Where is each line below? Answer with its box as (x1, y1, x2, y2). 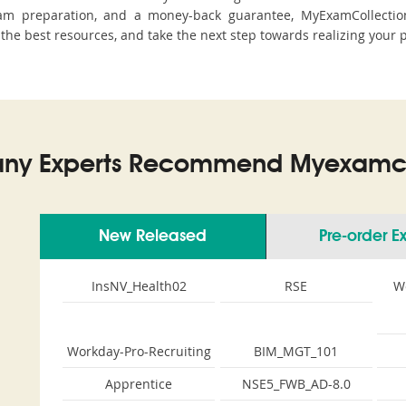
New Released (99, 228, 207, 245)
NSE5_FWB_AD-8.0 (241, 375, 351, 392)
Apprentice (105, 375, 172, 392)
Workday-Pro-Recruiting (66, 343, 211, 360)
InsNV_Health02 (91, 277, 187, 295)
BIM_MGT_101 (254, 343, 339, 360)
